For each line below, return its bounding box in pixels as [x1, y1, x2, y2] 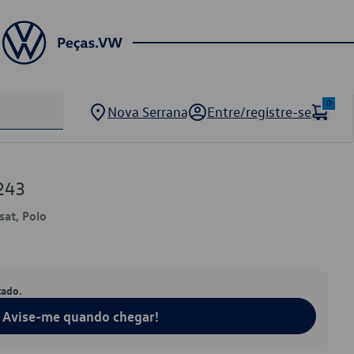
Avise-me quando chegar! [2, 307, 159, 325]
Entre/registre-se [207, 104, 311, 120]
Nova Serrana [107, 104, 188, 120]
